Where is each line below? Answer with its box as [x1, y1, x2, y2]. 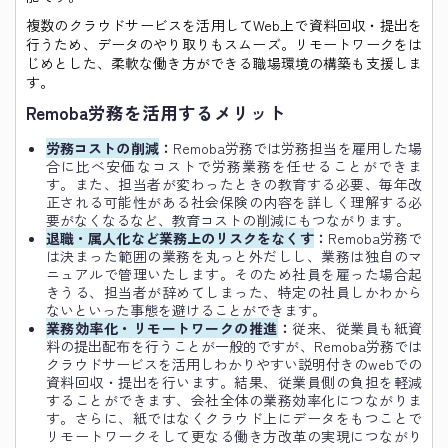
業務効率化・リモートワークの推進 [46, 317, 278, 338]
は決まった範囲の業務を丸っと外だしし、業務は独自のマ [46, 245, 422, 266]
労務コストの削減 [46, 137, 159, 158]
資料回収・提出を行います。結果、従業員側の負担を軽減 [46, 371, 422, 392]
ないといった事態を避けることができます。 [46, 299, 326, 320]
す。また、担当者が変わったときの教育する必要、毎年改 [46, 173, 422, 194]
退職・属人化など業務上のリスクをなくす [46, 227, 314, 248]
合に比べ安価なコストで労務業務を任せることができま [46, 155, 422, 176]
